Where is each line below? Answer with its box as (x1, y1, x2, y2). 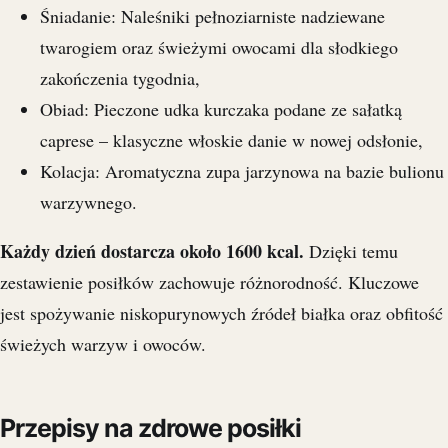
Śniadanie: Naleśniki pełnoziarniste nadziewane (40, 4, 385, 29)
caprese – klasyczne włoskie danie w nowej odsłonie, (40, 128, 423, 153)
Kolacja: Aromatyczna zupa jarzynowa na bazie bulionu (40, 159, 444, 184)
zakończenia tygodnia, (40, 66, 200, 91)
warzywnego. (40, 190, 137, 215)
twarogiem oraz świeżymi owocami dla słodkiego (40, 35, 398, 60)
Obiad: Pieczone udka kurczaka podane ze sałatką (40, 97, 402, 122)
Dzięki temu (304, 239, 398, 264)
